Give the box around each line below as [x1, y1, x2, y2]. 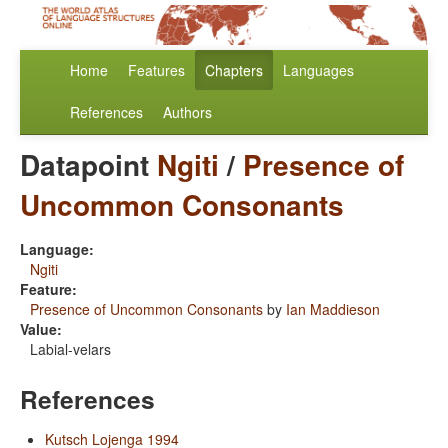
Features [128, 60, 185, 81]
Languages [283, 60, 354, 81]
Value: [20, 319, 62, 340]
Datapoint [20, 144, 157, 186]
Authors [163, 102, 212, 123]
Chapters [205, 60, 263, 81]
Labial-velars [30, 339, 111, 360]
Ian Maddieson [286, 299, 380, 320]
